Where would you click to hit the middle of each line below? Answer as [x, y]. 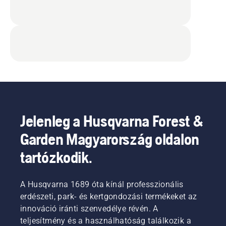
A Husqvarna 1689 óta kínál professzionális [102, 184]
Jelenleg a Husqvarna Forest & [112, 121]
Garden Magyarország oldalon [110, 139]
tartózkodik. [56, 157]
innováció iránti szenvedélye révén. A [89, 208]
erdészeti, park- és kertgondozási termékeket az [109, 196]
